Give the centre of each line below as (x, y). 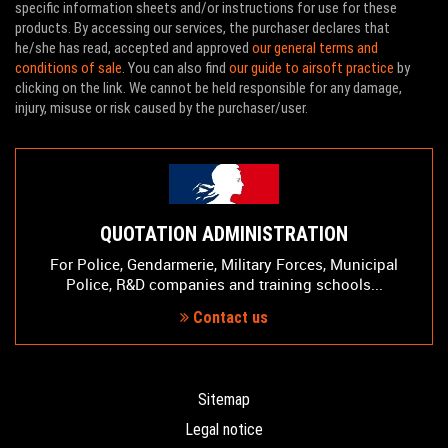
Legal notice (224, 429)
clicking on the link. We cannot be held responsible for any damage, (208, 88)
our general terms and (315, 48)
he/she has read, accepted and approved (133, 48)
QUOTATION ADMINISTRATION (224, 234)
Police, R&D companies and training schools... (224, 284)
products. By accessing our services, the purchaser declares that (202, 28)
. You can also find (175, 68)
